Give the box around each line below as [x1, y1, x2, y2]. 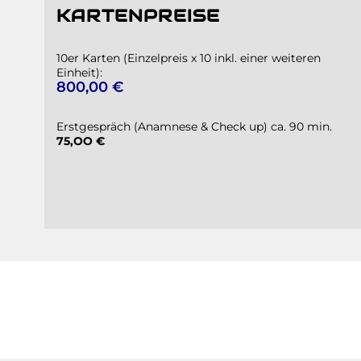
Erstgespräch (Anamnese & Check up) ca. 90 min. [56, 118, 332, 134]
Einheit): [56, 64, 102, 80]
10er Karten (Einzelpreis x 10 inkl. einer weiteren [56, 50, 321, 65]
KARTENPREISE [56, 4, 221, 27]
